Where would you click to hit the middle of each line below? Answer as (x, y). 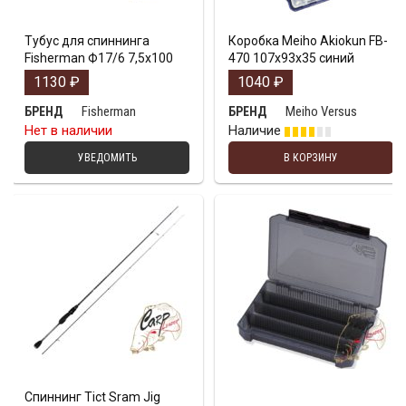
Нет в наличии (68, 131)
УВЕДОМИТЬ (107, 158)
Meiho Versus (321, 112)
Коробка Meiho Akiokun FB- (308, 41)
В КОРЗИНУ (311, 158)
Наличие (256, 131)
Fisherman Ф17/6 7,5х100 (99, 58)
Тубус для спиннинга (87, 41)
